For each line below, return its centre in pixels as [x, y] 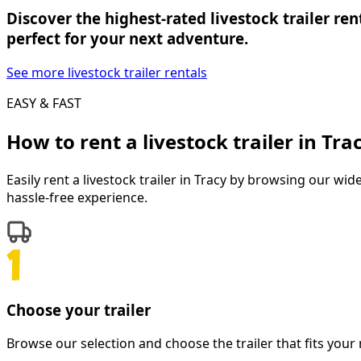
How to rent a [75, 142]
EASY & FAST [44, 104]
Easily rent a [45, 179]
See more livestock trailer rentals [107, 73]
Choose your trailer [79, 309]
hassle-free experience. [77, 197]
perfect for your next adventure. [127, 39]
